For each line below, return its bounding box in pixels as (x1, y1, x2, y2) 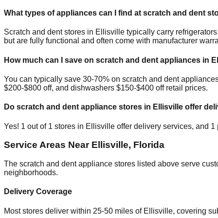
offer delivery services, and (115, 122, 211, 130)
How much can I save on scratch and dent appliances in (4, 55, 211, 64)
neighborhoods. (4, 168, 58, 177)
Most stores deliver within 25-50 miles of (4, 206, 144, 215)
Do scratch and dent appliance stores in (4, 103, 153, 111)
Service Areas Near (4, 140, 91, 150)
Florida (133, 140, 164, 150)
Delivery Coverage (4, 187, 72, 196)
